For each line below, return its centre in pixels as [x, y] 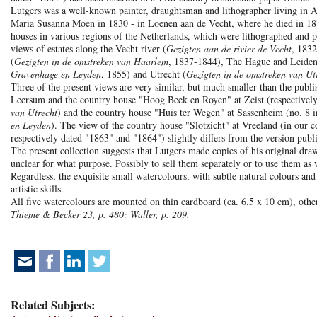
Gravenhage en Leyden [56, 74]
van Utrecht [34, 112]
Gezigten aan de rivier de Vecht [229, 48]
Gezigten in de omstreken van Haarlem [91, 61]
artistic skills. [37, 189]
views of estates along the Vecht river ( [88, 48]
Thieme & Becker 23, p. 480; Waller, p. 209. [100, 214]
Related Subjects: [52, 305]
